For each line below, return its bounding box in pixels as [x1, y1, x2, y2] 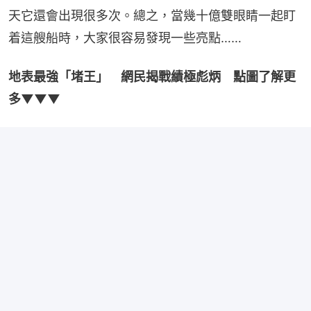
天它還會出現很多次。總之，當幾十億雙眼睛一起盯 [8, 8, 296, 23]
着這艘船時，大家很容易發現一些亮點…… [8, 30, 242, 45]
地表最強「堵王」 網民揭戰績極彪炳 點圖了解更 [8, 69, 296, 84]
